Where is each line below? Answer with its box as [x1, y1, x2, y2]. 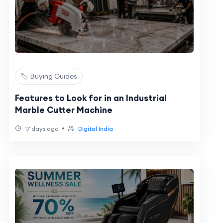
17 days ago [23, 125, 58, 132]
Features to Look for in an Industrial [14, 93, 167, 104]
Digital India [78, 125, 113, 132]
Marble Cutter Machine [14, 105, 112, 115]
